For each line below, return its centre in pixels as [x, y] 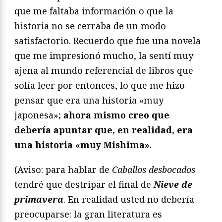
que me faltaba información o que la [94, 11]
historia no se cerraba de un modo [90, 26]
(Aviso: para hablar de [63, 169]
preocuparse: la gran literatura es [88, 214]
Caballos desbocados [154, 169]
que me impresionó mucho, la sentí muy [104, 55]
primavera [39, 199]
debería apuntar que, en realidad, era [104, 130]
